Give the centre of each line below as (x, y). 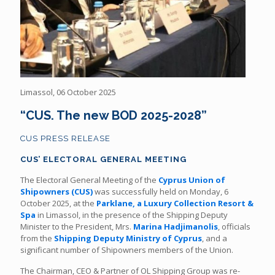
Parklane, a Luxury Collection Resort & (175, 203)
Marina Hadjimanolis (176, 227)
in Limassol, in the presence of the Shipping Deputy (132, 215)
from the (37, 238)
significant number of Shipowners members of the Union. (127, 250)
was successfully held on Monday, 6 (161, 192)
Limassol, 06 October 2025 (68, 92)
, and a (215, 238)
